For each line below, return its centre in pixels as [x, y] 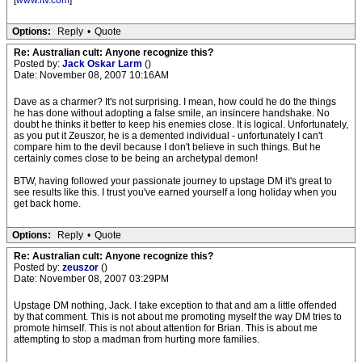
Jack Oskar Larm [103, 64]
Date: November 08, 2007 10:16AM [91, 75]
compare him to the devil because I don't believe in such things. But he [167, 147]
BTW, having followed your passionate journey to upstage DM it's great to [173, 181]
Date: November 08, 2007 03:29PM [91, 279]
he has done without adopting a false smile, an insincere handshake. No [172, 113]
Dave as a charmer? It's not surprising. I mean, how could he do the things [175, 102]
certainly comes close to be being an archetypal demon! [136, 158]
